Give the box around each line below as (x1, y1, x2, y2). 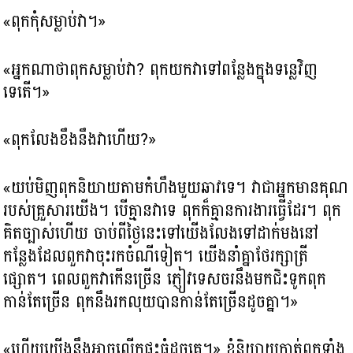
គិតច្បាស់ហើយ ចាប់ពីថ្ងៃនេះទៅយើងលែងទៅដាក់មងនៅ (3, 217, 319, 248)
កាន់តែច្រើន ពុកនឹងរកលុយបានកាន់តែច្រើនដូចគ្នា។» (3, 286, 299, 317)
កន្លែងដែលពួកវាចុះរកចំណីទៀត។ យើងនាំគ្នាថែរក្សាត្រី (3, 240, 309, 271)
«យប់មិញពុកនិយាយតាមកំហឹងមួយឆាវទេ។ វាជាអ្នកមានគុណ (3, 172, 349, 203)
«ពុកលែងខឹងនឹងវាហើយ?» (3, 124, 157, 155)
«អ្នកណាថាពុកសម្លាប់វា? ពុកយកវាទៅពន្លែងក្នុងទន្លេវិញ (3, 54, 318, 84)
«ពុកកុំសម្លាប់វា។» (3, 6, 106, 37)
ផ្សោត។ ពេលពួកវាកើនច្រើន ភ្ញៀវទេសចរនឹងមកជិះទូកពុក (3, 263, 327, 294)
